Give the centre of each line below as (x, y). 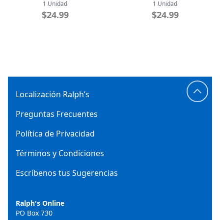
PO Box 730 (34, 213)
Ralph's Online (40, 203)
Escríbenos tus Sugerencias (67, 173)
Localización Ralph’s (53, 94)
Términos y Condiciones (60, 153)
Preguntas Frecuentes (57, 114)
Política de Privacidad (55, 134)
